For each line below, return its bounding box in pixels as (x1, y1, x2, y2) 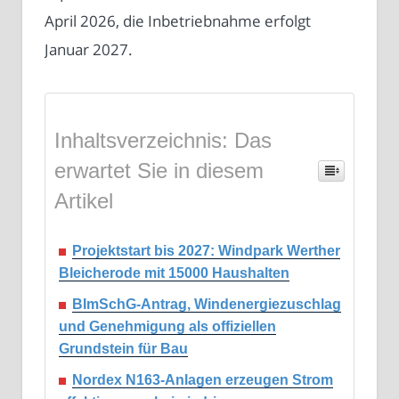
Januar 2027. (45, 39, 133, 61)
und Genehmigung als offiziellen (59, 319, 276, 335)
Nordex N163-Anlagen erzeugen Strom (72, 372, 333, 388)
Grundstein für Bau (59, 341, 188, 357)
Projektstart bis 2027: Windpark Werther (72, 243, 340, 259)
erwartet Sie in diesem (54, 159, 264, 183)
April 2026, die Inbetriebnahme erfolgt (45, 11, 311, 32)
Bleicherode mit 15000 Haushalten (59, 265, 289, 281)
